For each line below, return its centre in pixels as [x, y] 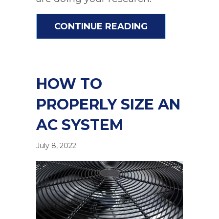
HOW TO [69, 84]
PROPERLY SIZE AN [108, 105]
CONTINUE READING [101, 27]
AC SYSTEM [80, 125]
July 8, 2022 [56, 146]
